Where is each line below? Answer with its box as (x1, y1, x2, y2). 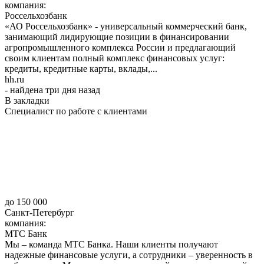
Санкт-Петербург (5, 207, 74, 217)
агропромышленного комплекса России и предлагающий (5, 42, 236, 52)
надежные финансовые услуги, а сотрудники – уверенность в (5, 249, 253, 260)
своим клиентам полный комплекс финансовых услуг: (5, 52, 225, 63)
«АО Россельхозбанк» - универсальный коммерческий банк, (5, 21, 247, 31)
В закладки (5, 95, 49, 105)
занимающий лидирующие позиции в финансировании (5, 31, 229, 42)
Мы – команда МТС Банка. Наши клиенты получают (5, 239, 218, 249)
